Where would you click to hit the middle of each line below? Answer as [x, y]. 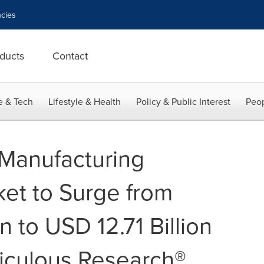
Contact [70, 56]
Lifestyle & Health [85, 101]
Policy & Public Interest [183, 101]
